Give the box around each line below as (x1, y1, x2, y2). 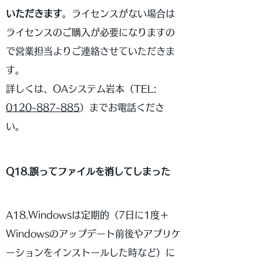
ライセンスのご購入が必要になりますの (6, 28, 175, 37)
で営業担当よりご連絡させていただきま (6, 46, 175, 56)
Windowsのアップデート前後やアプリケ (6, 229, 181, 238)
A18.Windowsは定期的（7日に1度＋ (6, 210, 169, 220)
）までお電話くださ (80, 103, 164, 112)
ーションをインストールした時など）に (6, 248, 175, 257)
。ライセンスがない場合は (62, 9, 175, 18)
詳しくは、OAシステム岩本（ (6, 84, 134, 93)
